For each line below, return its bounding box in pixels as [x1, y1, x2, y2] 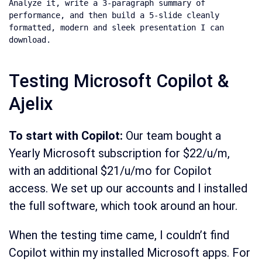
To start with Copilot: [9, 129, 126, 143]
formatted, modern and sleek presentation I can [9, 23, 224, 33]
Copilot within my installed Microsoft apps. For [9, 246, 250, 260]
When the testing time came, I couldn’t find [9, 228, 229, 243]
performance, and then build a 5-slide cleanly [9, 11, 219, 20]
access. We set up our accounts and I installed [9, 181, 247, 196]
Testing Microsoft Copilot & [9, 71, 229, 92]
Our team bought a [126, 129, 221, 143]
